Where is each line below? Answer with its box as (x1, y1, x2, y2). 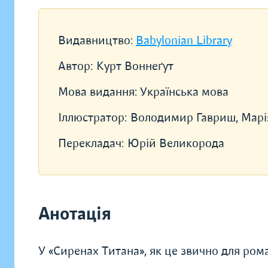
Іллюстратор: (58, 110, 127, 125)
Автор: (58, 59, 93, 74)
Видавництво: (58, 33, 136, 48)
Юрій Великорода (127, 136, 224, 151)
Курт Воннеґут (96, 59, 173, 74)
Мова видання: (58, 84, 140, 99)
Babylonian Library (136, 33, 232, 48)
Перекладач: (58, 136, 124, 151)
